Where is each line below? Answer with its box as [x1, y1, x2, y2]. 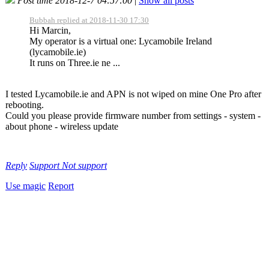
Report [48, 180, 74, 191]
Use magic [5, 180, 46, 191]
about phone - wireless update [5, 121, 118, 131]
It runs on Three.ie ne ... [29, 57, 120, 68]
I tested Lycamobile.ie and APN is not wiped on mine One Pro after [5, 88, 261, 99]
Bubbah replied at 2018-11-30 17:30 [29, 15, 149, 25]
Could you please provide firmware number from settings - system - [5, 110, 261, 121]
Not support [62, 160, 107, 171]
